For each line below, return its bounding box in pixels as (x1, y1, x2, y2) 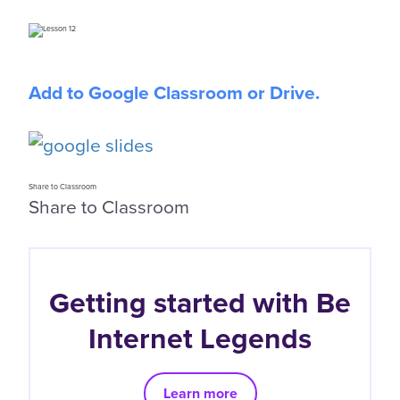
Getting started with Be (49, 280, 351, 323)
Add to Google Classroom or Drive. (29, 78, 320, 106)
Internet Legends (88, 316, 312, 359)
